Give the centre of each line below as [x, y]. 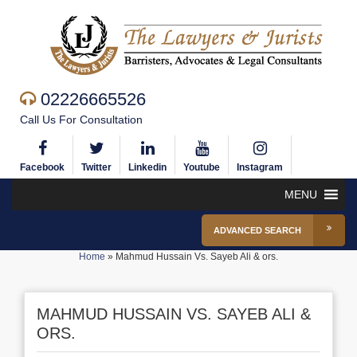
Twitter [96, 167]
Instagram [260, 167]
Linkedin [147, 167]
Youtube [202, 167]
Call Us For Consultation [81, 120]
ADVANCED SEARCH [257, 230]
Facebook [42, 167]
